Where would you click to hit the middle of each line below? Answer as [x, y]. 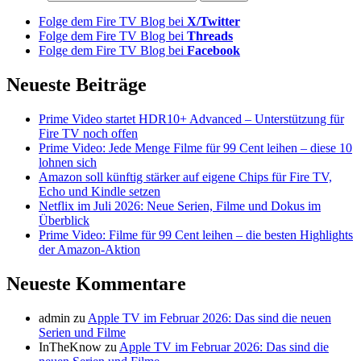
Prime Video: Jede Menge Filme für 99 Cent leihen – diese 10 [195, 147]
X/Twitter [214, 21]
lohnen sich [68, 162]
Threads [210, 35]
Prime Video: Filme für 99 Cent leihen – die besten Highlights [196, 234]
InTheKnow [70, 346]
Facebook [214, 50]
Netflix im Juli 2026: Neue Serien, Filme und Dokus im [180, 205]
